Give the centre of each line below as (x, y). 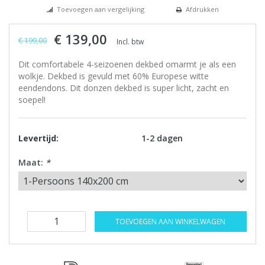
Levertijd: (38, 138)
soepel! (32, 100)
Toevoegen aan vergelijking (100, 9)
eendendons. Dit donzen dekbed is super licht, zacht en (124, 88)
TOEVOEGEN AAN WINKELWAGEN (171, 222)
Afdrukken (202, 9)
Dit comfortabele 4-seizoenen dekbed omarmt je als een (127, 64)
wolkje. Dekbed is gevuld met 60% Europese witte (114, 76)
